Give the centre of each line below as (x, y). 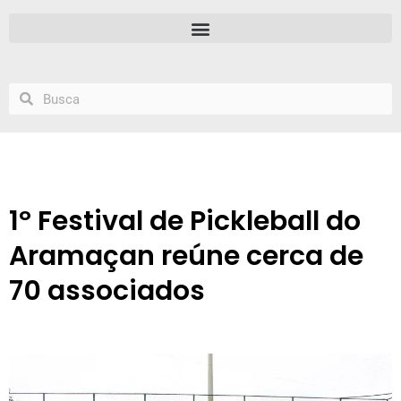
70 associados (107, 291)
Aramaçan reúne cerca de (186, 256)
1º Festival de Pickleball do (185, 221)
